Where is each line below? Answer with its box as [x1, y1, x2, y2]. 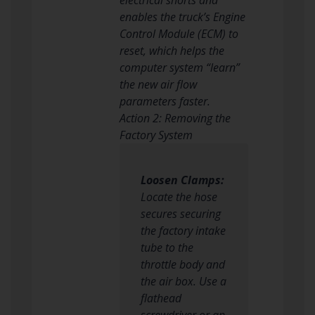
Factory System [119, 127, 193, 143]
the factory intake [140, 222, 226, 238]
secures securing [140, 205, 221, 221]
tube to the [140, 239, 193, 255]
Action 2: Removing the [119, 110, 231, 126]
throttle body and [140, 256, 225, 272]
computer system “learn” [119, 59, 240, 75]
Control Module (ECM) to [119, 25, 238, 41]
